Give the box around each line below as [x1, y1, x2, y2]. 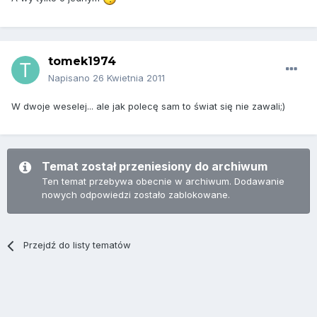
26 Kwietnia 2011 [93, 72, 165, 84]
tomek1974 [48, 54, 116, 69]
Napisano [48, 72, 93, 84]
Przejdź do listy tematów [23, 239, 132, 251]
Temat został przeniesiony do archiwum [42, 159, 267, 174]
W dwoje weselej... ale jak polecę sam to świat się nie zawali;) [11, 100, 285, 113]
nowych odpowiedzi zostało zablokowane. [42, 189, 230, 201]
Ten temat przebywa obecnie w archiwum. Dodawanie [42, 175, 284, 188]
